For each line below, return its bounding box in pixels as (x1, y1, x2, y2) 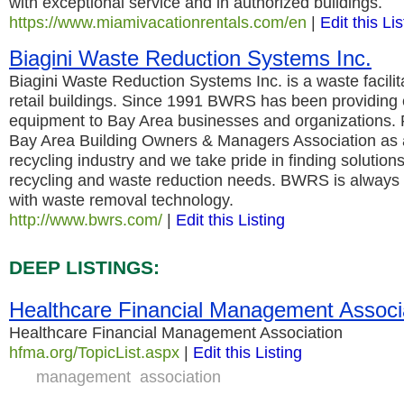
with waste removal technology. (9, 190, 234, 209)
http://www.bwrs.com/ (9, 210, 162, 229)
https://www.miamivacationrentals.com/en (9, 13, 307, 32)
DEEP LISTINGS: (9, 257, 160, 279)
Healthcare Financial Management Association (9, 323, 343, 342)
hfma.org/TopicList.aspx (9, 343, 179, 362)
